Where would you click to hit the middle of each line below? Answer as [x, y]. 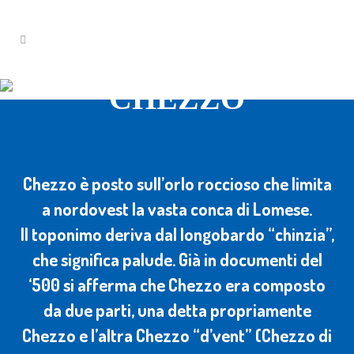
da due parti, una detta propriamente [177, 310]
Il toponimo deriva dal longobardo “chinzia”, [177, 234]
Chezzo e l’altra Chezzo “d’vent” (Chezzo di [177, 335]
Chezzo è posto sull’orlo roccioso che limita [177, 183]
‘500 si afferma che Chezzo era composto [177, 284]
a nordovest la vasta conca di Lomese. [177, 209]
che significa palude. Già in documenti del [177, 259]
